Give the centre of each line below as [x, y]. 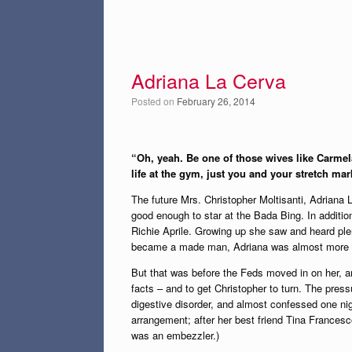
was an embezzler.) [175, 335]
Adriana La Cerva [209, 80]
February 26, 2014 [216, 101]
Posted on [157, 101]
